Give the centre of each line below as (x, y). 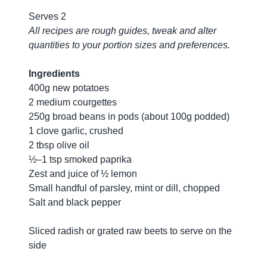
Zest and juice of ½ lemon (83, 174)
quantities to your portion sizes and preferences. (129, 45)
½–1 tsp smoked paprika (80, 160)
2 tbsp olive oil (59, 145)
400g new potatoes (69, 88)
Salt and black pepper (75, 203)
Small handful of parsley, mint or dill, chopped (124, 188)
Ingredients (54, 74)
